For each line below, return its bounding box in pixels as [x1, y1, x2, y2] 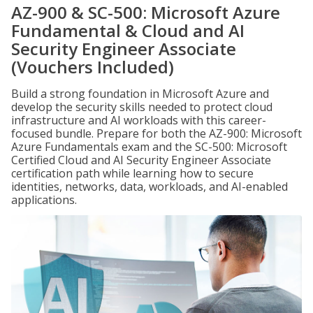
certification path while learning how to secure [11, 166, 254, 181]
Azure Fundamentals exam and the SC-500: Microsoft [11, 139, 287, 154]
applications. [11, 192, 77, 208]
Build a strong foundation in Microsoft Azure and [11, 86, 269, 101]
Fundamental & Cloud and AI [11, 19, 245, 42]
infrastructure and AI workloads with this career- [11, 112, 266, 128]
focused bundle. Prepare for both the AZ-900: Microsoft [11, 126, 302, 141]
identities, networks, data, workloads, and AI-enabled [11, 179, 288, 194]
